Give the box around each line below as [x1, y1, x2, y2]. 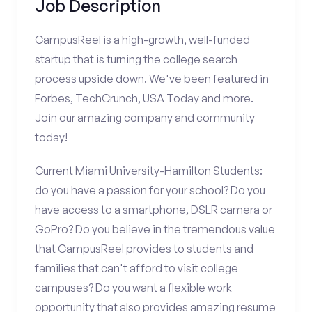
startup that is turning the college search [35, 52, 237, 66]
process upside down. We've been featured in [35, 72, 269, 86]
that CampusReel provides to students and [35, 242, 253, 256]
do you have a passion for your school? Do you [35, 183, 265, 197]
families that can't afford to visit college [35, 261, 238, 275]
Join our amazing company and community [35, 111, 255, 125]
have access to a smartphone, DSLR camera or [35, 203, 272, 217]
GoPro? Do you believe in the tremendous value [35, 222, 275, 236]
